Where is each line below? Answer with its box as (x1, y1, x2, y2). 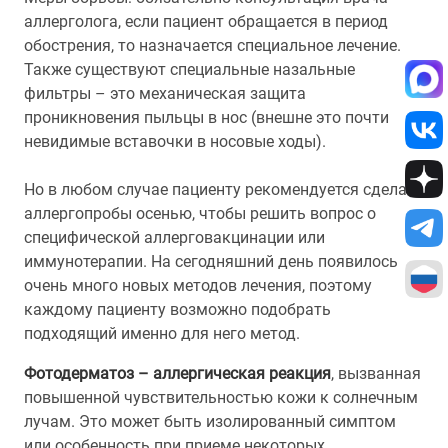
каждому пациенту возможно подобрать (24, 300, 331, 319)
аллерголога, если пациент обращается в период (24, 12, 388, 31)
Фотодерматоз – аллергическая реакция (24, 364, 331, 383)
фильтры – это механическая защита (24, 84, 306, 103)
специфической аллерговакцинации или (24, 228, 325, 247)
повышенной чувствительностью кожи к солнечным (24, 388, 418, 407)
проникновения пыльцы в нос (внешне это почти (24, 108, 389, 127)
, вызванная (331, 364, 421, 383)
